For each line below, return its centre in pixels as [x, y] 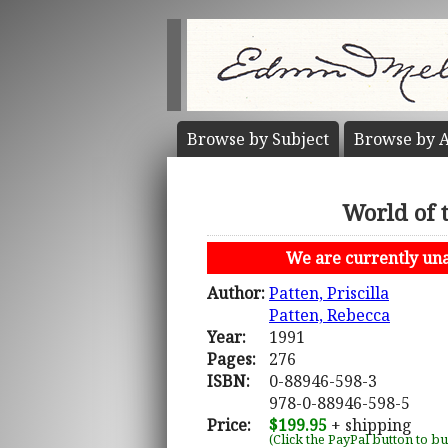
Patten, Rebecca [329, 315]
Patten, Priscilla [329, 293]
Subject [300, 139]
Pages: [231, 359]
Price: [229, 425]
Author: [236, 293]
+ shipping [369, 425]
